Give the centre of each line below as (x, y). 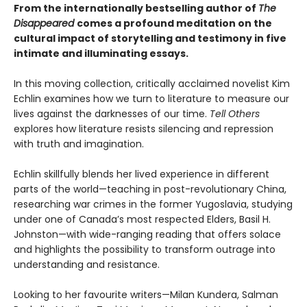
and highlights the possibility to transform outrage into (145, 249)
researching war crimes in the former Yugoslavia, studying (153, 204)
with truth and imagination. (79, 144)
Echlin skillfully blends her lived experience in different (142, 174)
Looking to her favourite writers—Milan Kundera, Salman (146, 294)
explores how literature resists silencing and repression (144, 128)
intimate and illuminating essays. (101, 53)
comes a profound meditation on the (174, 23)
